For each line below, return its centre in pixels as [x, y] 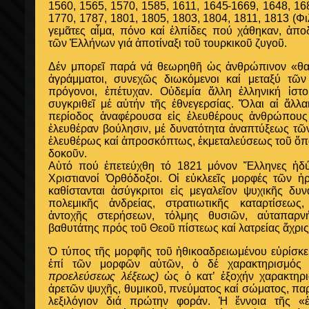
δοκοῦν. [68, 153]
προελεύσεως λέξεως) [103, 276]
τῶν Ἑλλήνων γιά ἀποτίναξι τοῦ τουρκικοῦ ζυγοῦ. [168, 43]
